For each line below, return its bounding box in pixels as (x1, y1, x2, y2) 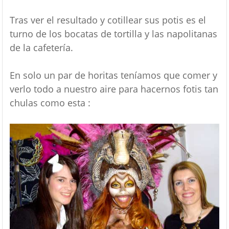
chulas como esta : (9, 97, 90, 109)
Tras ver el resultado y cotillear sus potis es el (9, 14, 206, 27)
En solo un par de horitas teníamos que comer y (9, 69, 217, 82)
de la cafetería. (9, 41, 73, 54)
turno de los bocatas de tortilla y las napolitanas (9, 28, 217, 40)
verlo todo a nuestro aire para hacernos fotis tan (9, 83, 218, 96)
